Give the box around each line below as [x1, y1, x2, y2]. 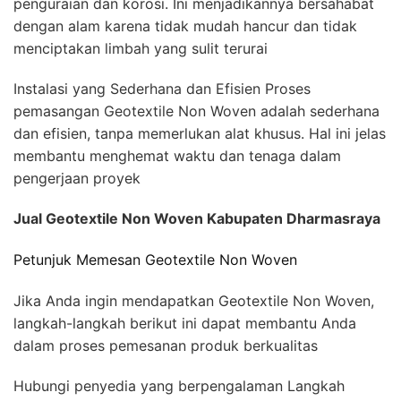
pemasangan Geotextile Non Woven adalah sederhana [13, 101, 380, 120]
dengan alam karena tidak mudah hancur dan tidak [13, 16, 357, 35]
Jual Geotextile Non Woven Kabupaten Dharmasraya [13, 209, 380, 227]
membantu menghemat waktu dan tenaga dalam [13, 146, 341, 165]
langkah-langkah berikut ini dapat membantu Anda [13, 314, 356, 333]
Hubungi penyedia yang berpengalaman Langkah [13, 377, 345, 396]
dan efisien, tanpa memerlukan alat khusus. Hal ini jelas [13, 124, 386, 142]
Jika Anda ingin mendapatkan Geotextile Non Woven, [13, 292, 374, 311]
